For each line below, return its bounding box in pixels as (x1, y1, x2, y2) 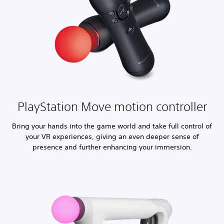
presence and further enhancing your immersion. (32, 142, 192, 152)
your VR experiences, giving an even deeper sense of (25, 132, 199, 141)
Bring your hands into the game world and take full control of (12, 121, 212, 131)
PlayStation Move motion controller (17, 99, 207, 114)
